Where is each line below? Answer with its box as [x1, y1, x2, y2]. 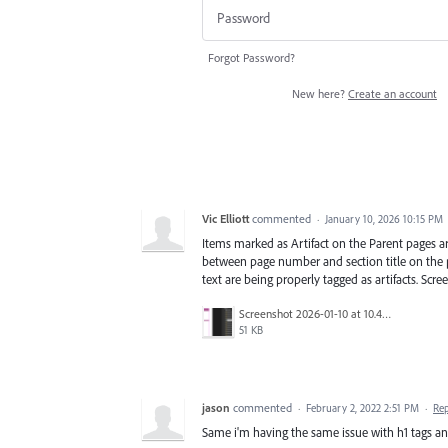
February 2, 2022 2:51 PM [306, 400, 419, 415]
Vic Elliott [202, 210, 249, 226]
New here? [292, 85, 348, 101]
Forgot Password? [208, 49, 295, 65]
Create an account [348, 85, 437, 101]
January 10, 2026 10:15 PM [325, 211, 443, 226]
